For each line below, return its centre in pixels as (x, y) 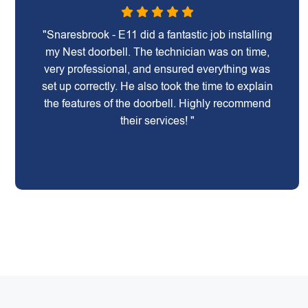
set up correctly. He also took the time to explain (157, 86)
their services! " (157, 121)
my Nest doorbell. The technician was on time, (157, 52)
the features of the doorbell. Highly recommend (157, 103)
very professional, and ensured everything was (157, 69)
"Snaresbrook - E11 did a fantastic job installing (157, 35)
